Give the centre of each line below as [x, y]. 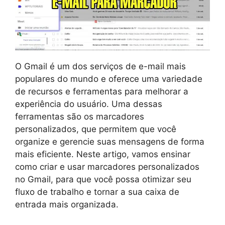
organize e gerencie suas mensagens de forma [110, 141]
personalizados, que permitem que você [96, 129]
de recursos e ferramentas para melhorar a [102, 91]
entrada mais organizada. [67, 204]
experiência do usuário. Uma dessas [89, 104]
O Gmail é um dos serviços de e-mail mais [100, 66]
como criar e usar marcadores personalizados [107, 166]
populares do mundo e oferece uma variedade [109, 79]
